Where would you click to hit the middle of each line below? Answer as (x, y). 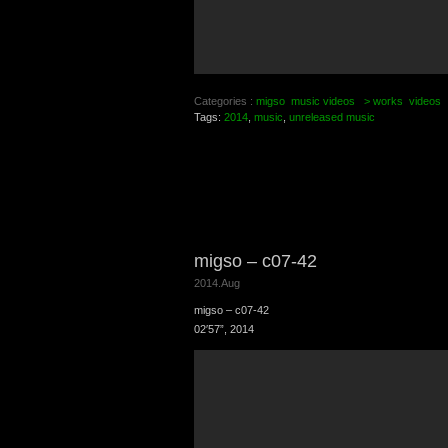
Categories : (225, 101)
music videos (323, 101)
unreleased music (332, 117)
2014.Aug (217, 283)
